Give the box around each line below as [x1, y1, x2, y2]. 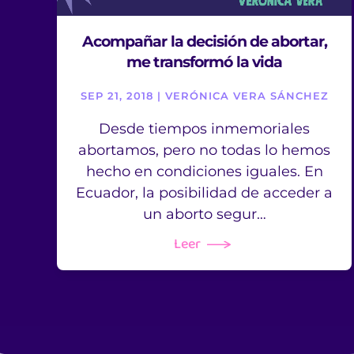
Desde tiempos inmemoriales [99, 119, 311, 137]
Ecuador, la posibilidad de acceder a [76, 183, 333, 201]
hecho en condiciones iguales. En [85, 162, 323, 180]
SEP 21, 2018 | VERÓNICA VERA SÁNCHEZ [80, 88, 329, 102]
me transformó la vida [126, 52, 283, 71]
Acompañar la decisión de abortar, [81, 32, 327, 51]
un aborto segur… [142, 205, 266, 223]
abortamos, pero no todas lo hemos [78, 141, 331, 159]
